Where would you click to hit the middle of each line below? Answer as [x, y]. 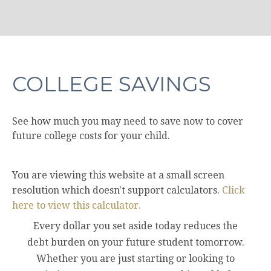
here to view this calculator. [77, 205]
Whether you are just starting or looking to [135, 258]
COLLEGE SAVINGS [112, 84]
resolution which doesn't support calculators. [117, 190]
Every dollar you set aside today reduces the [135, 226]
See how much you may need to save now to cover [128, 121]
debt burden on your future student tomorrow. [135, 242]
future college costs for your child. [91, 135]
